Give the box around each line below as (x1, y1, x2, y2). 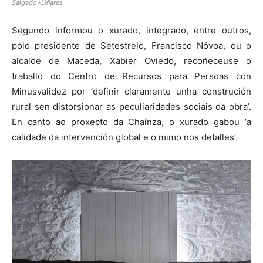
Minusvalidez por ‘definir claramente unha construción (12, 86, 251, 97)
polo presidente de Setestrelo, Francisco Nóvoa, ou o (12, 40, 251, 52)
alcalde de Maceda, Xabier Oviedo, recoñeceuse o (12, 55, 251, 67)
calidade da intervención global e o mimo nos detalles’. (12, 131, 238, 143)
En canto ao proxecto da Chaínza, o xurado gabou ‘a (12, 116, 251, 128)
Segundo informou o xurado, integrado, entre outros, (12, 25, 251, 36)
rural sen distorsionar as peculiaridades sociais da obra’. (12, 101, 251, 113)
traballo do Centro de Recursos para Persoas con (12, 70, 251, 82)
